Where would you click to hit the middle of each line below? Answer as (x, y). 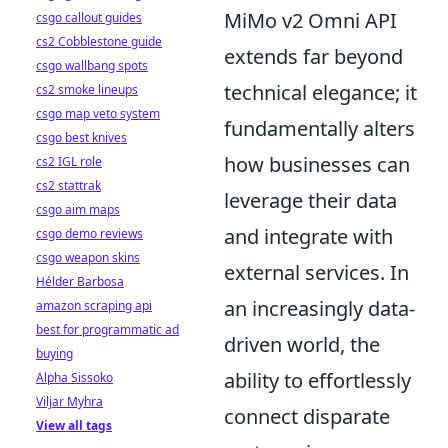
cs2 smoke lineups (87, 89)
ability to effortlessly (317, 380)
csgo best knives (81, 137)
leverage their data (310, 200)
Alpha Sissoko (74, 377)
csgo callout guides (89, 17)
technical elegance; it (320, 92)
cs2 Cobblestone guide (99, 41)
